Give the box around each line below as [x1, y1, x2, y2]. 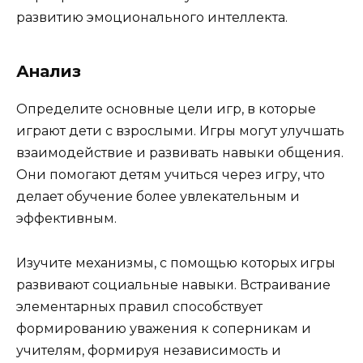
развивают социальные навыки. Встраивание [16, 276, 331, 293]
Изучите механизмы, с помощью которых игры [16, 254, 335, 271]
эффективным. [16, 211, 117, 227]
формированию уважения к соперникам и [16, 320, 311, 336]
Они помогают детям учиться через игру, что [16, 167, 325, 183]
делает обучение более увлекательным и [16, 189, 300, 205]
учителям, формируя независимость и [16, 342, 281, 358]
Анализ [16, 62, 81, 82]
